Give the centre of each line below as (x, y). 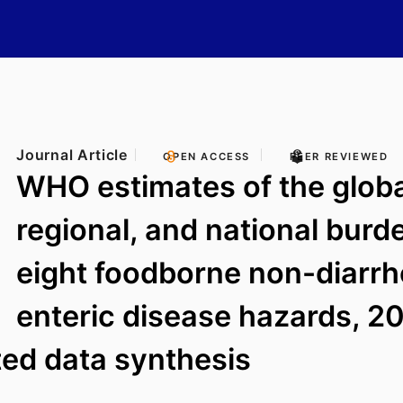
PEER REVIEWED (339, 157)
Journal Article (72, 155)
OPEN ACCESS (207, 157)
